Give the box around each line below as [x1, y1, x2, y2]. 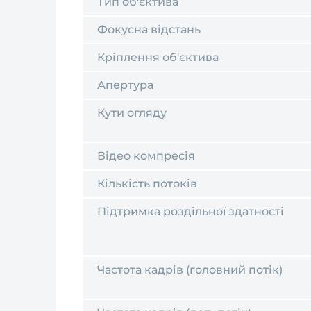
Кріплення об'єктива [97, 51, 219, 64]
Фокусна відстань [97, 23, 201, 36]
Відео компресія [97, 149, 195, 162]
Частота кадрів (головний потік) [97, 263, 283, 276]
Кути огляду [97, 106, 167, 119]
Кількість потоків [97, 177, 197, 190]
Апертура [97, 78, 153, 92]
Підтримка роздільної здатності [97, 205, 284, 218]
